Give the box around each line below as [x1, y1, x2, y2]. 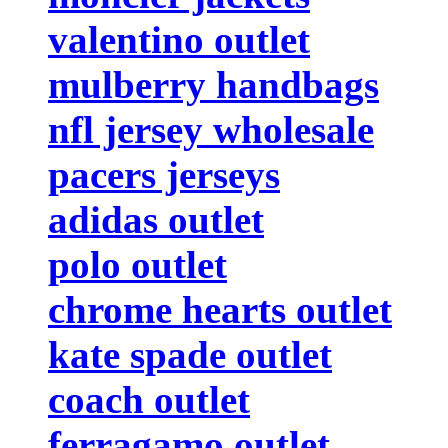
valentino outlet [48, 17, 310, 61]
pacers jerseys [48, 152, 280, 196]
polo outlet [48, 242, 227, 286]
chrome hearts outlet [48, 287, 392, 331]
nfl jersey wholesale [48, 107, 374, 151]
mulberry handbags [48, 62, 379, 106]
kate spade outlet [48, 332, 332, 376]
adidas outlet [48, 197, 264, 241]
